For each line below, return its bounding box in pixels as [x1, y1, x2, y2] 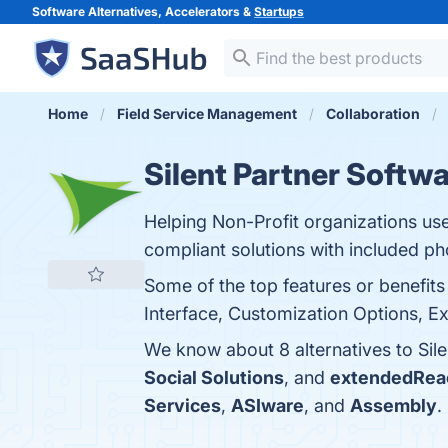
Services [144, 395, 221, 416]
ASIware [231, 395, 304, 416]
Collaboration [326, 105, 420, 122]
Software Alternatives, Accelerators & [32, 4, 254, 19]
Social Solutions [144, 367, 284, 388]
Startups [254, 4, 304, 19]
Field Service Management [117, 105, 297, 122]
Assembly [350, 395, 437, 416]
